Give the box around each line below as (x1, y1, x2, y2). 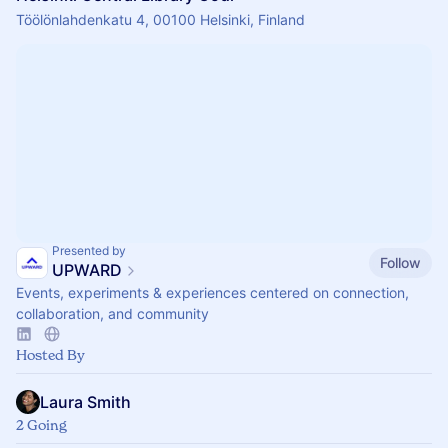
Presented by (52, 243, 126, 258)
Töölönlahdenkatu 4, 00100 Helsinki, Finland (16, 11, 305, 28)
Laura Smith (40, 392, 131, 412)
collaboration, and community (16, 305, 209, 322)
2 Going (16, 416, 67, 433)
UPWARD (52, 260, 122, 280)
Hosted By (16, 346, 85, 363)
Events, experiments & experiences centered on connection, (16, 284, 409, 301)
